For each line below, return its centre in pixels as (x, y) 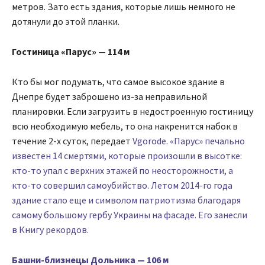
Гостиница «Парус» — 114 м (71, 51)
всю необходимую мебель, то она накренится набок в (125, 126)
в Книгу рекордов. (51, 229)
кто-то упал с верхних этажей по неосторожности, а (122, 170)
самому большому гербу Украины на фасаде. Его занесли (130, 214)
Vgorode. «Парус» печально (189, 140)
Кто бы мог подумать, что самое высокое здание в (118, 81)
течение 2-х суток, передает (72, 140)
